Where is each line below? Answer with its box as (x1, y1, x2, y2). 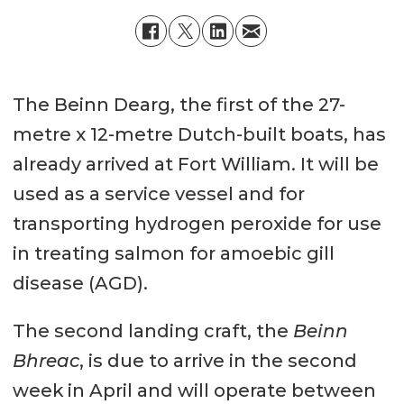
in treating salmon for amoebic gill (12, 243, 335, 265)
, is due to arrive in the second (78, 350, 357, 372)
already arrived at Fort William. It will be (12, 153, 379, 176)
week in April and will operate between (12, 380, 376, 402)
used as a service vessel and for (12, 183, 305, 206)
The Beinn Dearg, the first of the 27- (12, 94, 345, 116)
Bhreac (12, 350, 79, 372)
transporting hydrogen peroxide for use (12, 213, 381, 235)
